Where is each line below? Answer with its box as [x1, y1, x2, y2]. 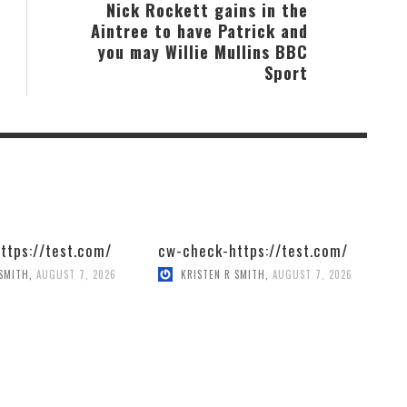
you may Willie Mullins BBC [98, 39, 308, 65]
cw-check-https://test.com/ [157, 239, 348, 263]
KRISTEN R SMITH [180, 267, 265, 283]
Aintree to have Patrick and [91, 18, 308, 44]
